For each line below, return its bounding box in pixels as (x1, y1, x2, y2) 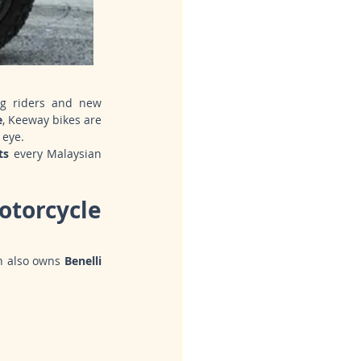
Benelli (64, 253, 102, 269)
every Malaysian (9, 146, 102, 162)
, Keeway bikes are (2, 112, 102, 128)
